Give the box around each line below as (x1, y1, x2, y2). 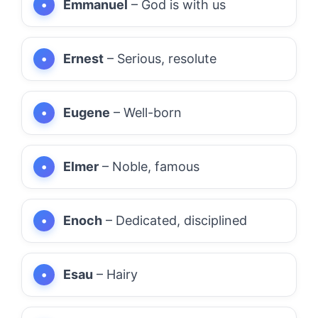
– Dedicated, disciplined (102, 212, 247, 228)
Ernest (63, 50, 104, 66)
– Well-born (110, 104, 182, 120)
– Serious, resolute (104, 50, 216, 66)
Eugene (63, 104, 110, 120)
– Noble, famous (99, 158, 199, 174)
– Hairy (93, 266, 138, 282)
